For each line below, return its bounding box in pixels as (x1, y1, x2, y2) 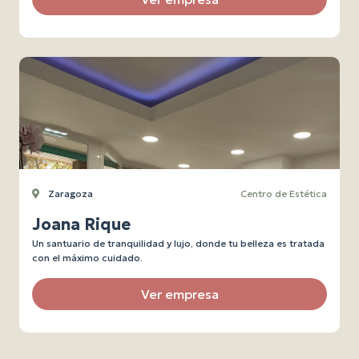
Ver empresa (140, 286, 219, 302)
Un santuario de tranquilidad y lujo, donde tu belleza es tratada (32, 237, 325, 249)
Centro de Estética (240, 188, 327, 200)
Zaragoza (46, 188, 93, 200)
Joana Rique (32, 214, 131, 235)
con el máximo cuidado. (32, 252, 143, 264)
